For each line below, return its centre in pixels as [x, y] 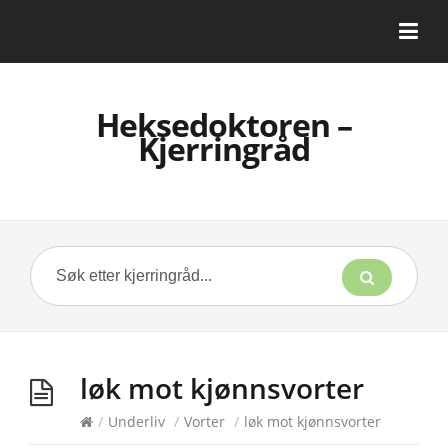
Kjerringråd [224, 148]
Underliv [136, 421]
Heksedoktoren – [224, 124]
